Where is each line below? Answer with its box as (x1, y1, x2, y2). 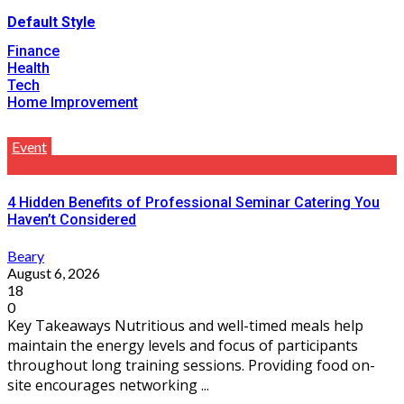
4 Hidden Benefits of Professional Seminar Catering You (7, 194, 380, 212)
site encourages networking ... (7, 375, 209, 396)
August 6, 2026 (7, 264, 100, 282)
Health (7, 59, 50, 77)
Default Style (7, 13, 96, 31)
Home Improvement (7, 93, 138, 111)
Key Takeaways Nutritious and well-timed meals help (7, 316, 363, 336)
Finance (7, 41, 60, 60)
